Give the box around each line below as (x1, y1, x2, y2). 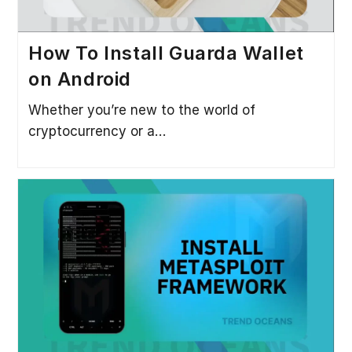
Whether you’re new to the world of (27, 101, 255, 118)
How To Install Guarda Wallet (27, 41, 304, 64)
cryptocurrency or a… (27, 123, 166, 139)
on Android (27, 67, 131, 90)
